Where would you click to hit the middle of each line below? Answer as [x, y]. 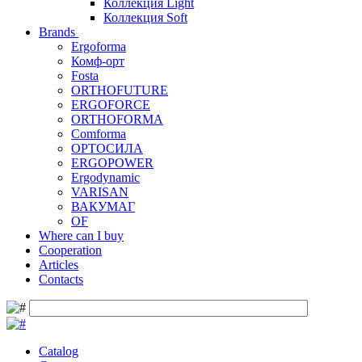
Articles [59, 265]
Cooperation [70, 250]
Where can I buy [81, 236]
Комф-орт [98, 61]
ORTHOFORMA [117, 120]
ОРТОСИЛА [107, 149]
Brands [59, 32]
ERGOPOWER [112, 163]
